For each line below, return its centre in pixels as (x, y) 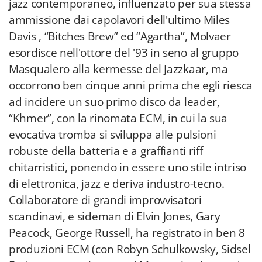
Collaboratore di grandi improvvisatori (105, 200)
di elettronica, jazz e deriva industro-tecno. (117, 184)
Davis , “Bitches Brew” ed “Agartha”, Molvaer (120, 36)
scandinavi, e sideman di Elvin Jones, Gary (115, 216)
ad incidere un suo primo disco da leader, (114, 102)
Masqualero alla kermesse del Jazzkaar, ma (118, 69)
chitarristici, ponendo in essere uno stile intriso (128, 167)
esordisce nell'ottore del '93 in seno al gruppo (124, 53)
